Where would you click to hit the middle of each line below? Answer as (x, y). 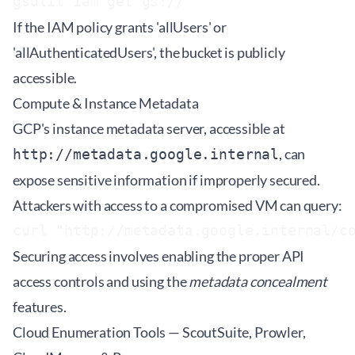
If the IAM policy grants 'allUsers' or (120, 27)
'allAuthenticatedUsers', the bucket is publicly (149, 52)
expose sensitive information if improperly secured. (166, 180)
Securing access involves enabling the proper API (159, 256)
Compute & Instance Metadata (106, 103)
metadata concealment (258, 281)
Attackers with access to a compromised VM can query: (177, 205)
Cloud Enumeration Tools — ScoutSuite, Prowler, (159, 332)
